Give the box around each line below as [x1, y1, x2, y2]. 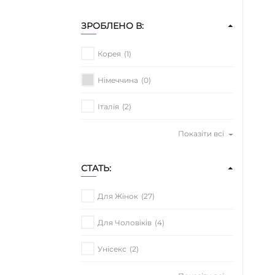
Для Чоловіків [98, 217, 152, 227]
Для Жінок [98, 191, 138, 201]
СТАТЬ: [81, 163, 111, 174]
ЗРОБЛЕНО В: [81, 20, 144, 32]
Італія [98, 101, 119, 111]
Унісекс [98, 244, 126, 254]
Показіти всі [177, 129, 224, 139]
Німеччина [98, 75, 138, 85]
